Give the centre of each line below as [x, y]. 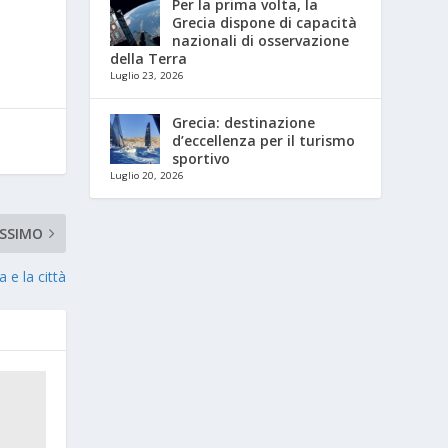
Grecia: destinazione [244, 122]
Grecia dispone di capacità [265, 22]
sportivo [201, 158]
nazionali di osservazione [261, 40]
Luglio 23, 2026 [147, 75]
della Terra [149, 58]
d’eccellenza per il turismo [264, 140]
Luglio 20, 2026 [147, 175]
